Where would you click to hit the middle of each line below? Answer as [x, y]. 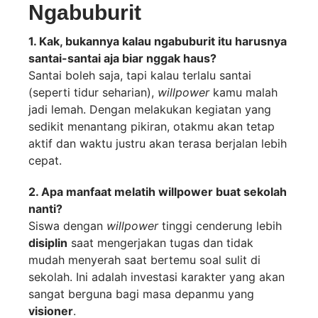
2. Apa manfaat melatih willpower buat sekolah [158, 192]
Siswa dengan [67, 226]
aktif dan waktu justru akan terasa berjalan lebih [158, 144]
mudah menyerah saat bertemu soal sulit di [144, 260]
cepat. [45, 161]
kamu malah [243, 93]
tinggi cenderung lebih [220, 226]
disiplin [48, 243]
